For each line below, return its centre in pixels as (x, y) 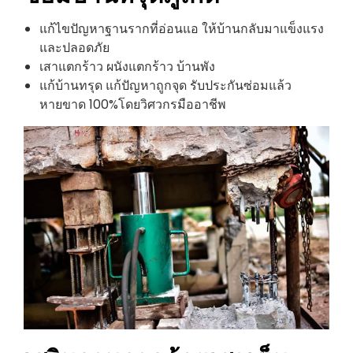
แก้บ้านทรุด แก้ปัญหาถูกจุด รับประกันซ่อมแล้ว (165, 85)
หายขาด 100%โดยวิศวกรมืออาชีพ (133, 104)
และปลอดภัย (74, 47)
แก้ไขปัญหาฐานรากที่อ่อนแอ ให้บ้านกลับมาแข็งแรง (182, 28)
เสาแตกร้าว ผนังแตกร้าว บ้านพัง (127, 66)
